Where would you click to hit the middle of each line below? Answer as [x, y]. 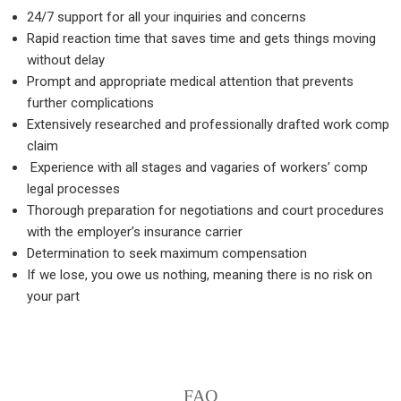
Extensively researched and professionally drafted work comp [208, 124]
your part [53, 296]
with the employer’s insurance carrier [135, 232]
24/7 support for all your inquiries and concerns [166, 17]
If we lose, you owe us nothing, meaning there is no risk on [200, 275]
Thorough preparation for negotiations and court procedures [205, 210]
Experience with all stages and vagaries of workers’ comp [197, 167]
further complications [90, 103]
